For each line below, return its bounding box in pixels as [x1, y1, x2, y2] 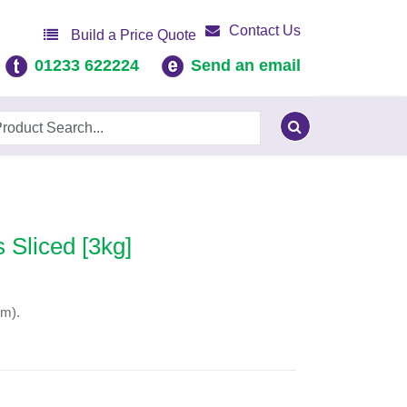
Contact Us [229, 23, 301, 38]
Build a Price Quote [67, 27, 196, 43]
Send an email [191, 56, 301, 74]
